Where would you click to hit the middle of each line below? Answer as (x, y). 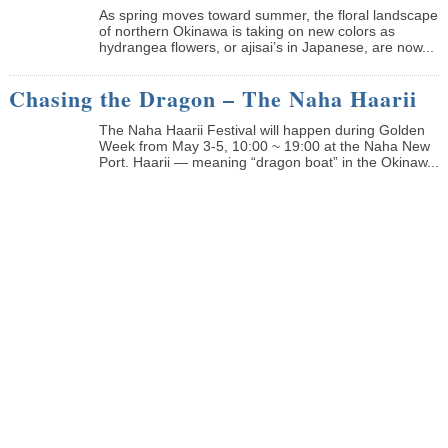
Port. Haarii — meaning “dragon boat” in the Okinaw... (268, 161)
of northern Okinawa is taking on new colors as (246, 30)
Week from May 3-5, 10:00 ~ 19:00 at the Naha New (264, 145)
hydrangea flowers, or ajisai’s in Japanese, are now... (266, 46)
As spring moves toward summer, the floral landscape (268, 14)
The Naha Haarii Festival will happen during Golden (261, 129)
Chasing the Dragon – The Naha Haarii (212, 98)
